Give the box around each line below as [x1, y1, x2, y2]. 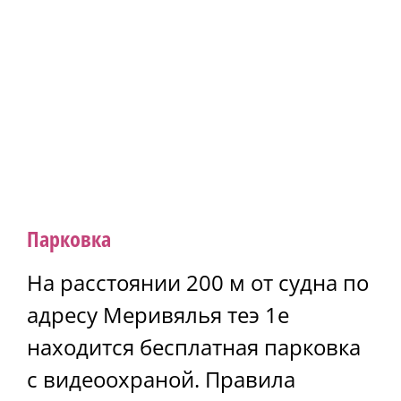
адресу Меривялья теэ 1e [27, 299, 289, 329]
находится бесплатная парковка [27, 331, 361, 362]
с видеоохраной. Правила [27, 363, 295, 394]
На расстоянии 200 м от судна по [27, 267, 369, 297]
